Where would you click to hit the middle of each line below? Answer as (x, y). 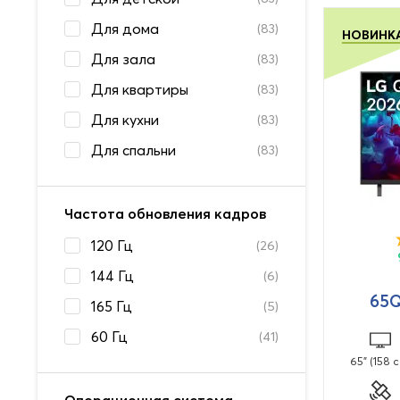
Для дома (125, 29)
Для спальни (133, 150)
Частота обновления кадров (165, 213)
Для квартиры (140, 89)
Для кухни (125, 120)
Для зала (123, 59)
